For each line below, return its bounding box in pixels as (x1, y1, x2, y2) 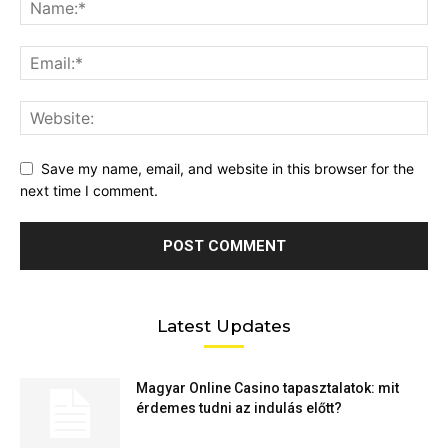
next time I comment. (20, 182, 158, 200)
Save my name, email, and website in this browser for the (41, 159, 414, 177)
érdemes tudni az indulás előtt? (136, 400, 342, 417)
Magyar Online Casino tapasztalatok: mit (136, 380, 399, 397)
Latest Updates (157, 316, 291, 337)
